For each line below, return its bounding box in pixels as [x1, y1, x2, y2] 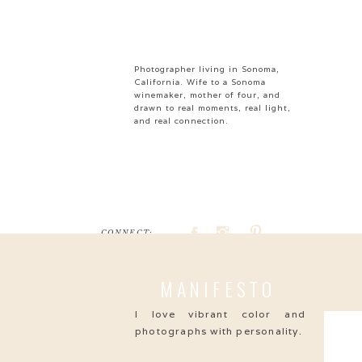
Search [139, 265, 175, 279]
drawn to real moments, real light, [134, 103, 291, 113]
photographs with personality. [135, 325, 302, 337]
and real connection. [134, 116, 229, 126]
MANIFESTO [159, 274, 276, 303]
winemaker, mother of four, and [134, 90, 280, 100]
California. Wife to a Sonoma [134, 77, 266, 87]
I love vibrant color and [135, 308, 305, 320]
